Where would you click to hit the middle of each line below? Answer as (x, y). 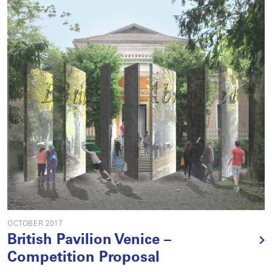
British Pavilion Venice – (89, 241)
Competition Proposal (83, 259)
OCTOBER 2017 (35, 224)
